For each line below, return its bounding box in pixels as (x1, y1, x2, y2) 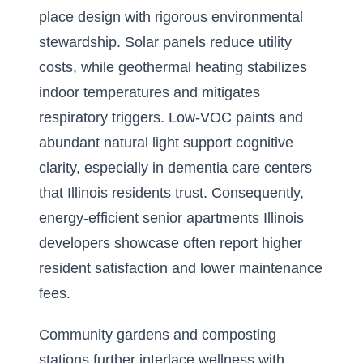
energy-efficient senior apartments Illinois (39, 210, 304, 226)
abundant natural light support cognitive (39, 135, 293, 151)
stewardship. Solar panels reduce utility (39, 34, 292, 50)
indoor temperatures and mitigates (39, 84, 260, 100)
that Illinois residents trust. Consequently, (39, 185, 304, 201)
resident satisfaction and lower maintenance (39, 260, 322, 276)
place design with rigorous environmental (39, 9, 303, 25)
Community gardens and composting (39, 327, 276, 343)
